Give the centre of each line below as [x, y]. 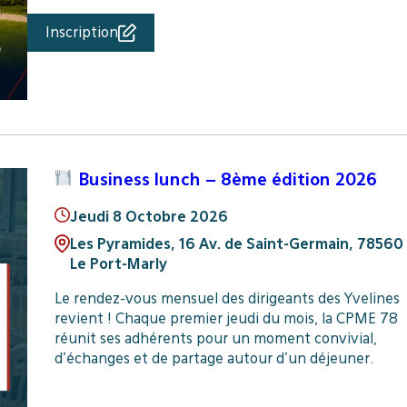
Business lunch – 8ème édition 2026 [225, 179]
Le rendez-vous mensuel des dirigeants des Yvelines [227, 298]
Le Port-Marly [118, 264]
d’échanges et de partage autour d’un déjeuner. [213, 358]
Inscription [81, 33]
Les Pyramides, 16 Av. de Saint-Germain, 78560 [236, 244]
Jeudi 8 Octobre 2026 [149, 217]
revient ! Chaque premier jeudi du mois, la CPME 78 [226, 318]
